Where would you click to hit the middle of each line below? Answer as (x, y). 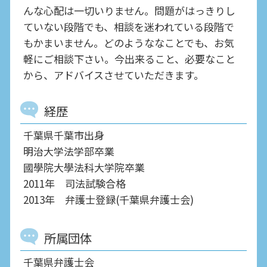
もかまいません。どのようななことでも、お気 (129, 43)
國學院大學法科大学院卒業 (84, 167)
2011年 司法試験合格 (74, 183)
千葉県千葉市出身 (64, 135)
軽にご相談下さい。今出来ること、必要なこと (129, 59)
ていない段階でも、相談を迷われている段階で (129, 27)
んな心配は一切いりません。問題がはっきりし (129, 11)
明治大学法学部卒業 (69, 151)
